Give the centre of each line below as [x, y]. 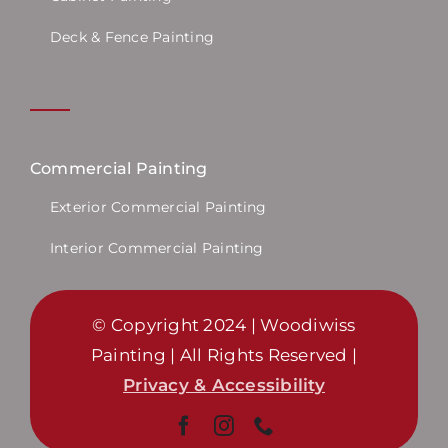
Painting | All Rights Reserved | [224, 355]
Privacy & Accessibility [224, 385]
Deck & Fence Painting [132, 37]
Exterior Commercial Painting [158, 207]
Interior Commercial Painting [156, 248]
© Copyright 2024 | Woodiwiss [224, 325]
